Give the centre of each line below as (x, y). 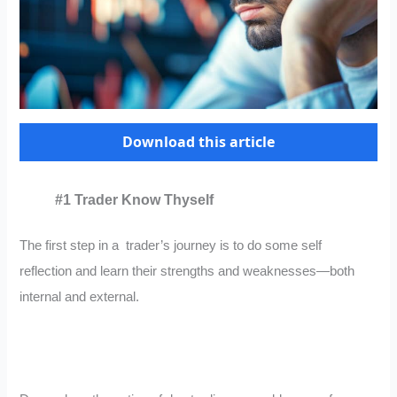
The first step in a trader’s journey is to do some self (171, 246)
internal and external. (80, 297)
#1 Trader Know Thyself (135, 200)
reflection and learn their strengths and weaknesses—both (187, 272)
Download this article (198, 142)
